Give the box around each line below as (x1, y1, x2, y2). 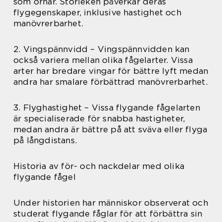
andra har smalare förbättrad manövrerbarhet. (13, 76, 208, 87)
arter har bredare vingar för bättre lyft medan (13, 65, 209, 76)
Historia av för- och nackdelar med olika (13, 161, 185, 171)
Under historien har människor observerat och (13, 197, 208, 208)
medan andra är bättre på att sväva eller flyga (13, 124, 208, 134)
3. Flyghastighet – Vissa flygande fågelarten (13, 102, 200, 112)
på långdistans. (13, 135, 77, 145)
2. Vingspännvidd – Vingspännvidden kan (13, 44, 190, 54)
